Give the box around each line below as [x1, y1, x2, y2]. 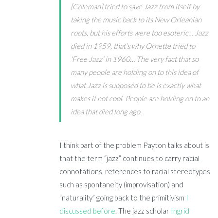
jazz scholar [132, 206, 171, 215]
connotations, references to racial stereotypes [59, 166, 211, 176]
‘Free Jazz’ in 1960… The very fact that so [71, 54, 199, 63]
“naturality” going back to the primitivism [59, 193, 186, 202]
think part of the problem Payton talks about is [63, 140, 210, 149]
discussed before [59, 206, 116, 215]
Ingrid [171, 206, 190, 215]
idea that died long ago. [71, 107, 142, 116]
